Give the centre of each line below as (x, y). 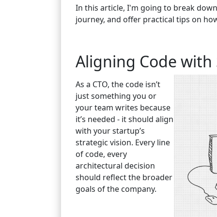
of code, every (101, 154)
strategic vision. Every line (123, 142)
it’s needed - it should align (124, 119)
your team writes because (123, 108)
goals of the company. (116, 189)
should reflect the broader (124, 177)
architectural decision (115, 166)
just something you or (116, 96)
